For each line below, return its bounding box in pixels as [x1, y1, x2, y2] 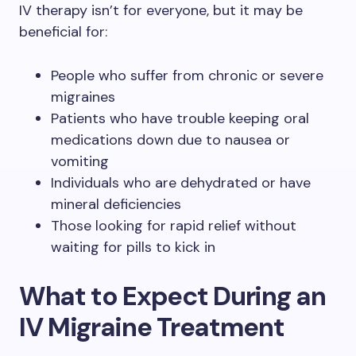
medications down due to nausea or [51, 130, 290, 149]
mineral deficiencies [51, 195, 181, 214]
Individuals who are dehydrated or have [51, 173, 311, 192]
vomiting [51, 152, 109, 171]
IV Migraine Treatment [19, 310, 284, 344]
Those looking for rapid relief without [51, 216, 296, 235]
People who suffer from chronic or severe [51, 66, 323, 85]
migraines [51, 87, 115, 106]
